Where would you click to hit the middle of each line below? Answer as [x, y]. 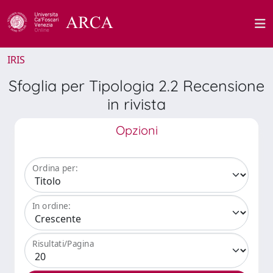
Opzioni [136, 130]
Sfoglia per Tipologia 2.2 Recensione [136, 86]
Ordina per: [55, 168]
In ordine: [51, 206]
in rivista [136, 104]
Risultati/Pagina [63, 244]
